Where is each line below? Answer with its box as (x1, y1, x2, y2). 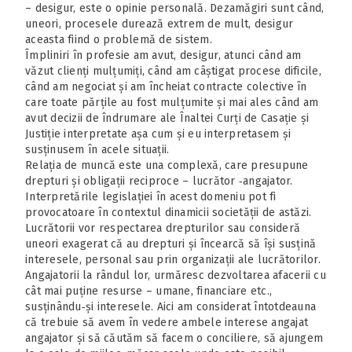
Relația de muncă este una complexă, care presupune (25, 158, 309, 172)
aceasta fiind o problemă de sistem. (25, 32, 212, 46)
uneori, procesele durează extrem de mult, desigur (25, 16, 294, 31)
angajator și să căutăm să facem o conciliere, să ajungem (25, 331, 323, 345)
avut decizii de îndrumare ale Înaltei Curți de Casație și (25, 111, 310, 125)
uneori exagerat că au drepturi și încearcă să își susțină (25, 236, 317, 251)
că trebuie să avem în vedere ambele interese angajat (25, 315, 308, 329)
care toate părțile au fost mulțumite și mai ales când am (25, 95, 318, 109)
